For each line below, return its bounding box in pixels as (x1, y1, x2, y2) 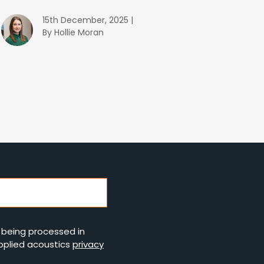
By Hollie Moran (42, 27, 104, 39)
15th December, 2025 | (42, 14, 133, 27)
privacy (72, 238, 104, 251)
